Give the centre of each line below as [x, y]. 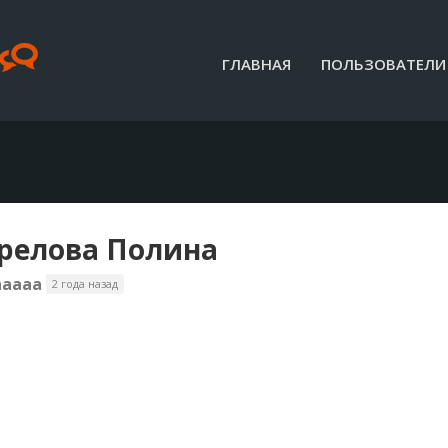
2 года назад [85, 283]
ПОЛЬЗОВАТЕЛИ [383, 64]
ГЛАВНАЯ [256, 64]
